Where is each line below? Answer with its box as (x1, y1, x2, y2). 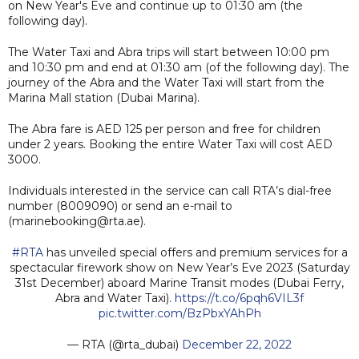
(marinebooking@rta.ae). (8, 213, 146, 228)
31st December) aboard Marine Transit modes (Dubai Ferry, (15, 275, 344, 290)
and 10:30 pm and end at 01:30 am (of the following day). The (8, 59, 349, 75)
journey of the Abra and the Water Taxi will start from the (8, 75, 325, 90)
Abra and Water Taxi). (55, 290, 175, 305)
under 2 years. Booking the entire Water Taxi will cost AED (8, 136, 333, 151)
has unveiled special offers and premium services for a (42, 244, 348, 260)
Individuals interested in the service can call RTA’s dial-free (8, 183, 332, 198)
